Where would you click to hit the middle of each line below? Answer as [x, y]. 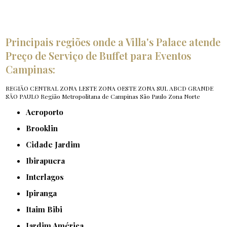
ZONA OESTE [118, 88]
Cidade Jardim [56, 145]
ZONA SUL [153, 88]
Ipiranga [43, 193]
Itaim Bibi [46, 210]
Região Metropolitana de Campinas [90, 97]
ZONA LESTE [79, 88]
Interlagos [47, 177]
